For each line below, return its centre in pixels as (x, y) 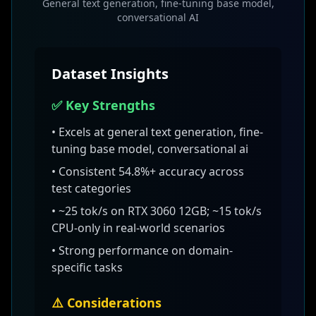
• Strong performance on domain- (142, 250)
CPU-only (76, 228)
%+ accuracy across (192, 171)
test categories (91, 188)
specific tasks (87, 267)
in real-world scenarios (163, 228)
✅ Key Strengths (103, 105)
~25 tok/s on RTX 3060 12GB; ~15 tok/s (160, 211)
